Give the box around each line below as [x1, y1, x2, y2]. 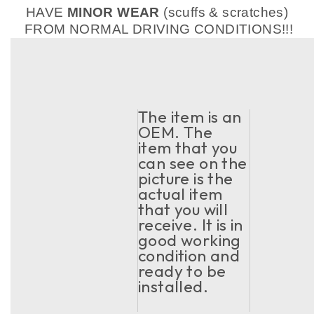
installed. [138, 276, 209, 296]
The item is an [138, 107, 242, 127]
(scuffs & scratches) [159, 5, 289, 20]
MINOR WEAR [67, 5, 160, 20]
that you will [138, 199, 228, 219]
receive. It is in [138, 214, 243, 235]
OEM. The [138, 122, 213, 142]
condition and [138, 245, 240, 266]
